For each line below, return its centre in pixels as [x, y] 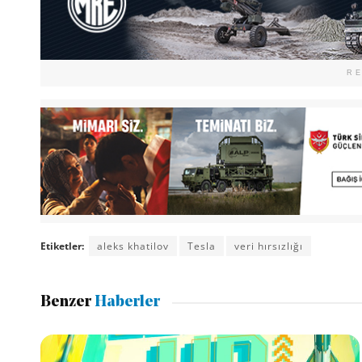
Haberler [125, 303]
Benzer [65, 303]
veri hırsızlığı [268, 246]
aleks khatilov [133, 246]
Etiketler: [62, 246]
